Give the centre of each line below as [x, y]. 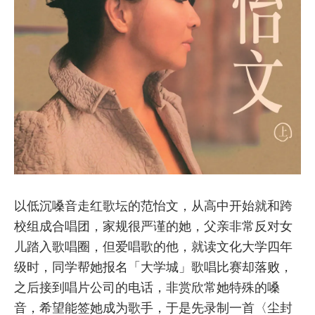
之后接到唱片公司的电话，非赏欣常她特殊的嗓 [147, 287]
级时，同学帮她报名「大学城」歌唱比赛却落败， [153, 266]
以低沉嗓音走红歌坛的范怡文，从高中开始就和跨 [153, 205]
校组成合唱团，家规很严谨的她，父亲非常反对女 [153, 226]
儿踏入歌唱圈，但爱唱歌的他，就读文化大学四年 [153, 246]
